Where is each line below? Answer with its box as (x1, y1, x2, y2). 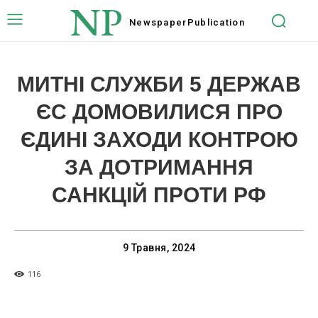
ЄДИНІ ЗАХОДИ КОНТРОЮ (20, 128, 298, 151)
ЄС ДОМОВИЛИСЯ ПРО (35, 100, 283, 124)
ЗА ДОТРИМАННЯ (65, 155, 253, 179)
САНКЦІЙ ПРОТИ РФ (52, 183, 266, 207)
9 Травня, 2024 (122, 242, 196, 254)
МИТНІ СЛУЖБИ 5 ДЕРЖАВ (17, 72, 301, 96)
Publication (187, 16, 245, 28)
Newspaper (128, 16, 187, 28)
